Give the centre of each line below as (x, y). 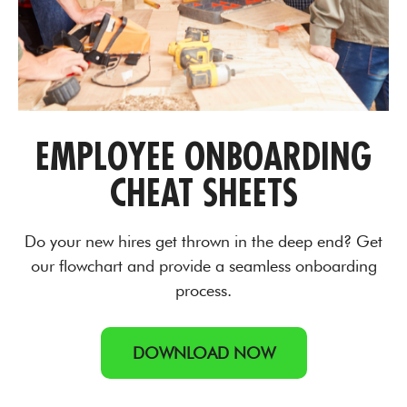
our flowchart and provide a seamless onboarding (203, 266)
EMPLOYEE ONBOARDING (203, 156)
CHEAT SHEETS (203, 192)
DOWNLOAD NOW (203, 353)
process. (203, 290)
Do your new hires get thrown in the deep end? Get (203, 241)
